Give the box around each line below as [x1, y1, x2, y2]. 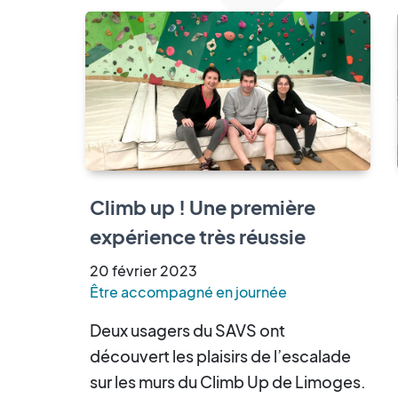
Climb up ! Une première [90, 195, 315, 220]
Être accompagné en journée [90, 283, 287, 302]
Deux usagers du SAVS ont [90, 320, 285, 341]
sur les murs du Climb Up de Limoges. [90, 371, 366, 393]
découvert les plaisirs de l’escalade [90, 346, 351, 367]
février [112, 261, 157, 281]
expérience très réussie [90, 224, 306, 250]
